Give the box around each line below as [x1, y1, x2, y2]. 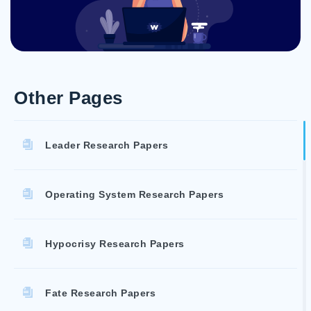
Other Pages [14, 87, 123, 108]
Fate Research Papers [45, 287, 155, 299]
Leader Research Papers [45, 140, 168, 151]
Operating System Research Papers [45, 189, 224, 200]
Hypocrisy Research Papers [45, 238, 185, 249]
